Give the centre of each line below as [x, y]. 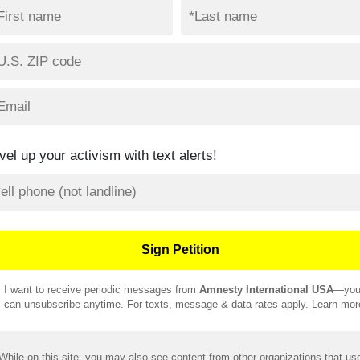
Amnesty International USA [266, 290]
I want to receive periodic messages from [102, 290]
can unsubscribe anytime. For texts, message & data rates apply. [158, 304]
